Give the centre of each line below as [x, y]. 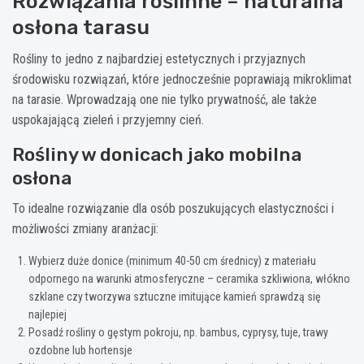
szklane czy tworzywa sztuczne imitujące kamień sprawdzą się [175, 296]
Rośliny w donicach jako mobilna [157, 154]
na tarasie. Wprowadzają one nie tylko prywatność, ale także [165, 99]
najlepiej [48, 314]
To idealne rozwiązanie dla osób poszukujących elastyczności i [173, 208]
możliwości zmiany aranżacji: [85, 228]
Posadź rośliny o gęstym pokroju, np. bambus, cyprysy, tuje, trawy [178, 332]
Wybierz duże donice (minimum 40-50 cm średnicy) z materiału [172, 260]
